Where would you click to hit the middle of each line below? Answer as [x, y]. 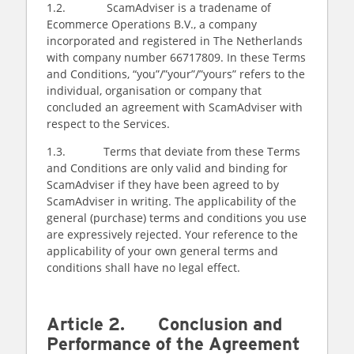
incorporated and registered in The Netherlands [175, 41]
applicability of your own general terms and [162, 251]
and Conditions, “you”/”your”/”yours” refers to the [176, 74]
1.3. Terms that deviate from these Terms [173, 151]
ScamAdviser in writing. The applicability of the [171, 201]
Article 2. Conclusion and [164, 324]
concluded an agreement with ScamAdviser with [175, 107]
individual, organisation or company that [154, 90]
